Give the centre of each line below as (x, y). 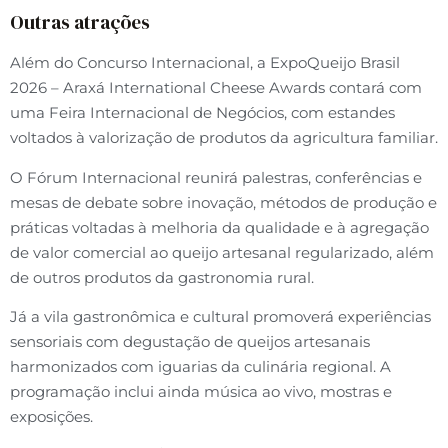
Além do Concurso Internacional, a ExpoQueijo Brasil (205, 63)
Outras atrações (80, 22)
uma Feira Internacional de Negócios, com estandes (202, 113)
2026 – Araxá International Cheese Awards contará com (216, 88)
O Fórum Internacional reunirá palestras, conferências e (216, 177)
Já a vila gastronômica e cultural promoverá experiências (220, 317)
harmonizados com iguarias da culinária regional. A (200, 367)
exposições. (51, 417)
